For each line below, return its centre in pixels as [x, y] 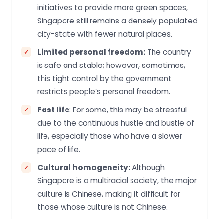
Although [147, 168]
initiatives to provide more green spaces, [112, 8]
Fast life [53, 110]
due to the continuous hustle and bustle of [116, 123]
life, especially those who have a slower [110, 136]
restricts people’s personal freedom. [104, 92]
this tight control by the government [104, 79]
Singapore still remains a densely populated [117, 21]
